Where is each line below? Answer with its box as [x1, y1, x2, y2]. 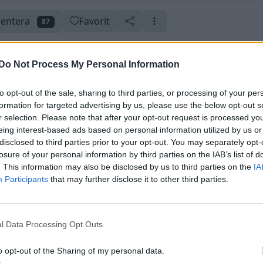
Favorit [79, 15, 110, 28]
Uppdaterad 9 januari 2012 [23, 98, 116, 109]
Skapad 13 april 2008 [116, 98, 187, 109]
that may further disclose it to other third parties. [48, 174, 228, 184]
